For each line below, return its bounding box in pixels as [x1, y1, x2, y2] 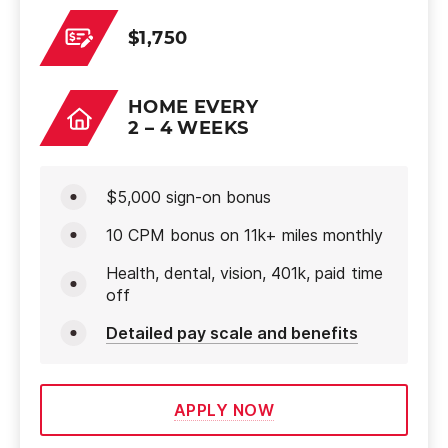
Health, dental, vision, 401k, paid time [106, 263, 383, 283]
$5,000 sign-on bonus [106, 187, 271, 207]
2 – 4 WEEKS [128, 117, 249, 139]
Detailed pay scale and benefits [106, 323, 358, 343]
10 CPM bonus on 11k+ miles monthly [106, 225, 383, 245]
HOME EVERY [128, 96, 258, 118]
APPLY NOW [173, 400, 275, 420]
